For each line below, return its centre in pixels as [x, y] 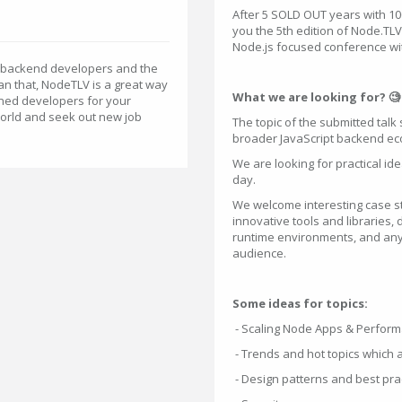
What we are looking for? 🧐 [316, 97]
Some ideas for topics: [300, 303]
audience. [259, 253]
